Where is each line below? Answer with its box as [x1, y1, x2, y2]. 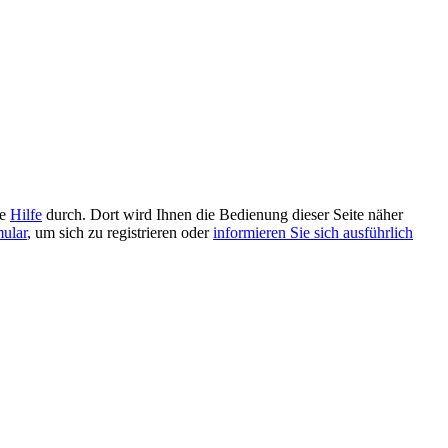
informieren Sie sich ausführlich [213, 223, 413, 241]
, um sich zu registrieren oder [27, 223, 213, 241]
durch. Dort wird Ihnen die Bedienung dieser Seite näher [42, 205, 403, 223]
